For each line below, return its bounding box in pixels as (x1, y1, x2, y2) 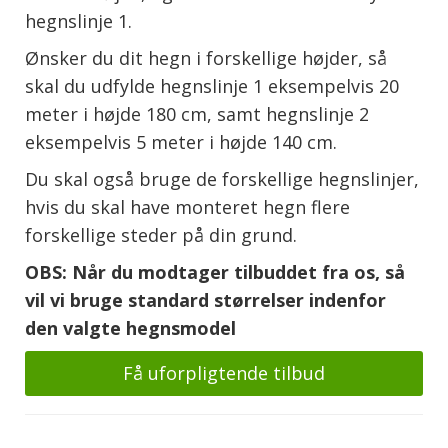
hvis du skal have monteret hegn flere (25, 194, 351, 219)
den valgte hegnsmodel (25, 315, 237, 340)
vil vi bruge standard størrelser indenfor (25, 287, 387, 312)
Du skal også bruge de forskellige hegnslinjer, (25, 166, 420, 191)
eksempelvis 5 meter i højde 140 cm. (25, 129, 338, 154)
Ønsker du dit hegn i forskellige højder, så (25, 45, 388, 70)
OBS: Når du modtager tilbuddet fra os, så (25, 259, 406, 284)
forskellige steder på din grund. (25, 222, 298, 247)
